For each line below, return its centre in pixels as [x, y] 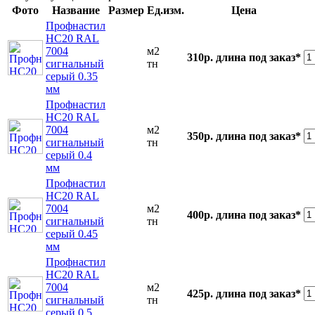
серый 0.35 [72, 77]
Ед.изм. [166, 11]
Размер [126, 11]
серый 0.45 [72, 234]
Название [76, 11]
